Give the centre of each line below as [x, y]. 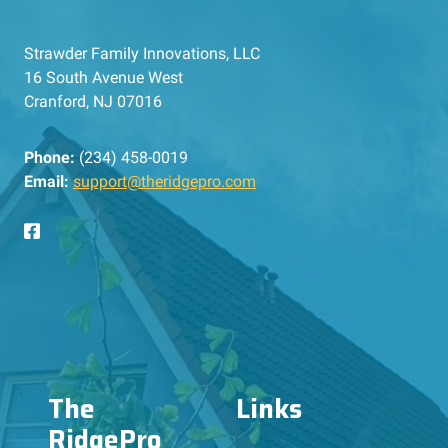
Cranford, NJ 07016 [93, 101]
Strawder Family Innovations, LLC [142, 53]
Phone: [49, 157]
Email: [46, 181]
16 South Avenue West [103, 77]
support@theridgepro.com [164, 181]
